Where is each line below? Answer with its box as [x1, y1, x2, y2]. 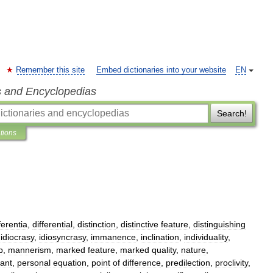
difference [122, 258, 161, 268]
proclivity [215, 258, 248, 268]
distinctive [121, 219, 158, 229]
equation [53, 258, 87, 268]
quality [152, 245, 176, 255]
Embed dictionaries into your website [96, 66, 226, 74]
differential [32, 219, 73, 229]
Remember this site [16, 66, 85, 74]
